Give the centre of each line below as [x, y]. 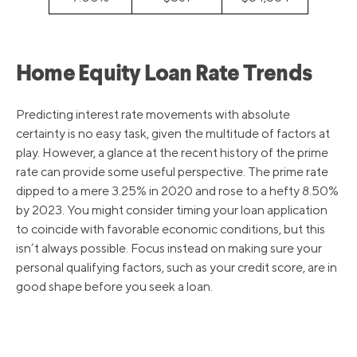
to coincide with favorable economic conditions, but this [171, 229]
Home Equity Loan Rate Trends [164, 75]
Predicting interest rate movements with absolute [153, 115]
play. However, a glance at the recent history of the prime [172, 153]
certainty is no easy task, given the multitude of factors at [173, 134]
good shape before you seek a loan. [114, 287]
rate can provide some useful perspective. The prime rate [172, 172]
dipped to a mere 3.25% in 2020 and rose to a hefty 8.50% [177, 191]
